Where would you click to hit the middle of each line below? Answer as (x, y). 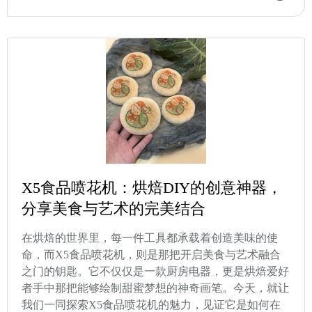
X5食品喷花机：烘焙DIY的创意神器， (152, 188)
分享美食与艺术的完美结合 (114, 209)
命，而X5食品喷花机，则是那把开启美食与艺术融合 (151, 255)
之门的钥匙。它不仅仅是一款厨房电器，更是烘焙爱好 (155, 272)
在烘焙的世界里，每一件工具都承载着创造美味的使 (150, 238)
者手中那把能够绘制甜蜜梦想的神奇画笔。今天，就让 (155, 288)
